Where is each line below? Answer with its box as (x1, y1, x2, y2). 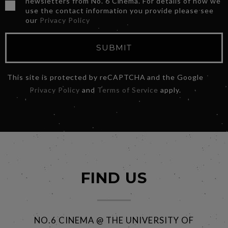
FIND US (81, 168, 147, 187)
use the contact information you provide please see (25, 6, 214, 15)
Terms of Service (97, 85, 159, 94)
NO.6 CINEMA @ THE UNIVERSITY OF (34, 214, 194, 225)
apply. (158, 85, 182, 94)
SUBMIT (96, 43, 132, 53)
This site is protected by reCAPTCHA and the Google (7, 72, 204, 81)
